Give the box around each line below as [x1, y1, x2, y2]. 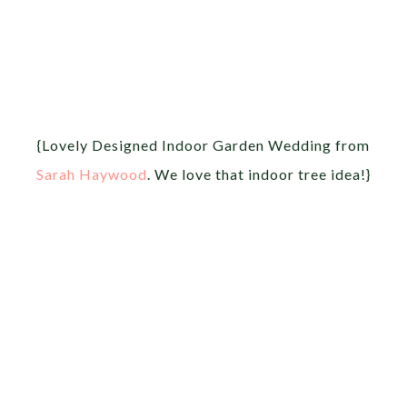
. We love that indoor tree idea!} [147, 164, 371, 183]
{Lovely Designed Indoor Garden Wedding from [37, 135, 370, 154]
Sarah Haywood [36, 164, 147, 183]
